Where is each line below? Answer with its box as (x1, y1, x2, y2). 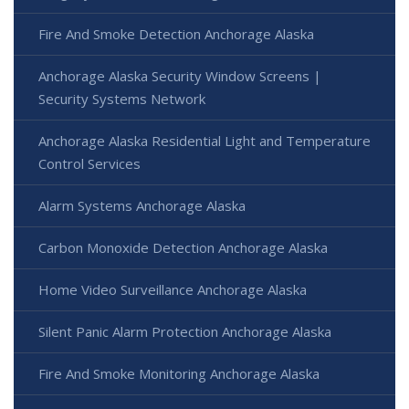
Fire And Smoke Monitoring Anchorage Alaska (38, 363, 320, 383)
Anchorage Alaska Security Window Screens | (38, 66, 321, 85)
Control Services (38, 153, 141, 173)
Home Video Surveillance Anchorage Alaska (38, 279, 307, 299)
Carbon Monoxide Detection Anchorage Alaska (38, 237, 328, 257)
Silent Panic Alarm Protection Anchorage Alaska (38, 321, 331, 341)
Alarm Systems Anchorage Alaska (38, 195, 246, 215)
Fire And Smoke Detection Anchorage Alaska (38, 24, 314, 43)
